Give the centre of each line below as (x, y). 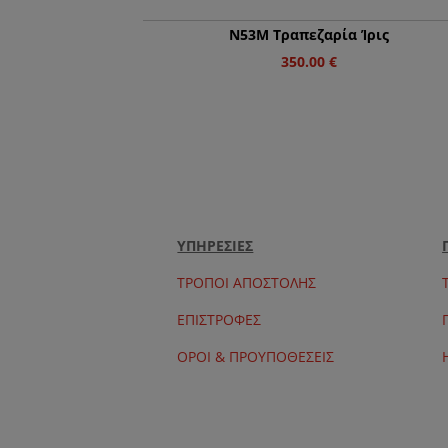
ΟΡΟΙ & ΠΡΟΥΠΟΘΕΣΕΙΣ (256, 356)
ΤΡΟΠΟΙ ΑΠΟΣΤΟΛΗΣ (247, 282)
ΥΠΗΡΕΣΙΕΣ (215, 245)
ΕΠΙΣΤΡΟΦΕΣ (219, 319)
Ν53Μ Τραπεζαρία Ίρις (309, 35)
